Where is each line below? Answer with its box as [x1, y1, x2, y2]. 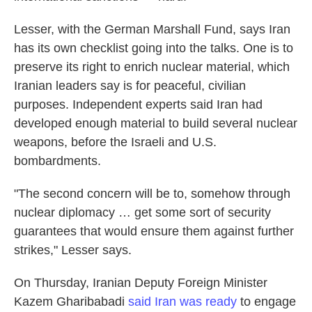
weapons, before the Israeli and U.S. [14, 135, 217, 149]
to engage [237, 295, 296, 309]
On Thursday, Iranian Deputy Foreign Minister [14, 276, 267, 290]
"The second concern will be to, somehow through [14, 187, 290, 201]
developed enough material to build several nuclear [14, 116, 297, 130]
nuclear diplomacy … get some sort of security [14, 205, 271, 219]
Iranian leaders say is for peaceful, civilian [14, 79, 246, 93]
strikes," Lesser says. [14, 243, 132, 257]
